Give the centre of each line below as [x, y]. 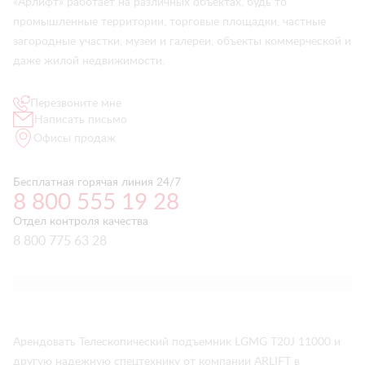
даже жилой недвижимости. [89, 61]
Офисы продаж [75, 138]
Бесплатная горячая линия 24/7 [97, 182]
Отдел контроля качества [81, 222]
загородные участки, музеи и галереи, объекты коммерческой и [182, 42]
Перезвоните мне [76, 103]
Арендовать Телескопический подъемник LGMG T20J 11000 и [177, 342]
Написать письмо [80, 120]
